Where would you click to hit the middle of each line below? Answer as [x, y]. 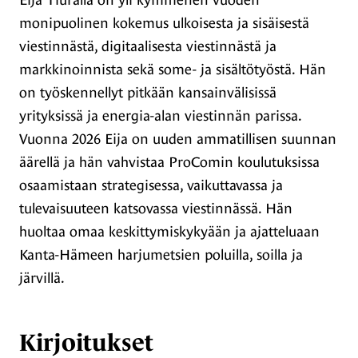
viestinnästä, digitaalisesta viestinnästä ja [148, 46]
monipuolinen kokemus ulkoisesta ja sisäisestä [164, 23]
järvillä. [42, 278]
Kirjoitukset [86, 342]
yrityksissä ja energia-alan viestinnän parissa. [160, 115]
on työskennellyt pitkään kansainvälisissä [148, 92]
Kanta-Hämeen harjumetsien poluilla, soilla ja [161, 255]
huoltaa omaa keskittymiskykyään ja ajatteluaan [169, 231]
